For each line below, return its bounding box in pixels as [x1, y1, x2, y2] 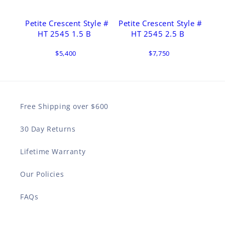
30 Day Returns [20, 124, 76, 134]
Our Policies [20, 169, 64, 179]
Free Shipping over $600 [20, 101, 108, 111]
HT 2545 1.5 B [38, 28, 91, 39]
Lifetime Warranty [20, 147, 86, 156]
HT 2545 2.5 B [131, 28, 185, 39]
